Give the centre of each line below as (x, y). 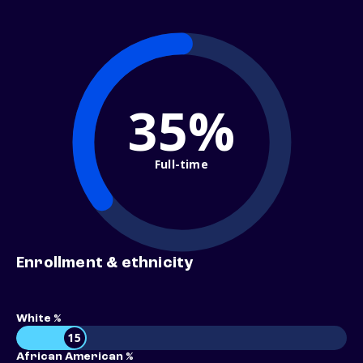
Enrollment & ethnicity (105, 264)
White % (38, 319)
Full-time (181, 164)
